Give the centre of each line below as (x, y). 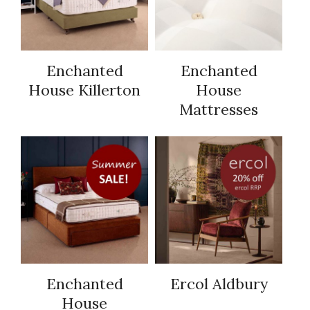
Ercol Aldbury (219, 284)
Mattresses (219, 110)
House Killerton (84, 90)
